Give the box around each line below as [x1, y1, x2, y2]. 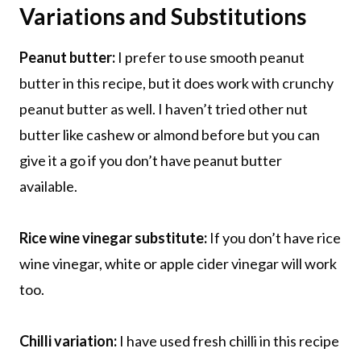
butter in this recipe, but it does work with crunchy [19, 73, 334, 92]
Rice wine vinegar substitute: [19, 228, 207, 247]
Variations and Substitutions [19, 2, 306, 30]
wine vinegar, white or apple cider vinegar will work [19, 254, 337, 272]
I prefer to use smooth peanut [118, 48, 305, 66]
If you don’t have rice [207, 228, 341, 247]
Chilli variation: [19, 331, 117, 350]
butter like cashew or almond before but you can [19, 125, 320, 143]
